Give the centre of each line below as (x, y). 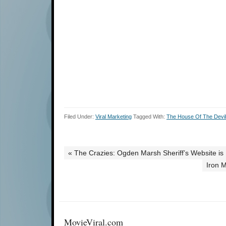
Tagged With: (150, 117)
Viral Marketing (114, 117)
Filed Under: (80, 117)
